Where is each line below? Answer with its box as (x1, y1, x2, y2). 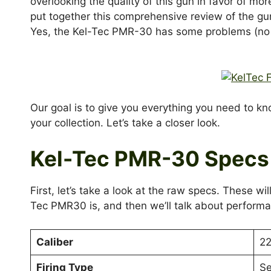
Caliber (36, 235, 73, 248)
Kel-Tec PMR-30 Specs (30, 146, 269, 172)
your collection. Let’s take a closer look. (30, 116, 223, 129)
